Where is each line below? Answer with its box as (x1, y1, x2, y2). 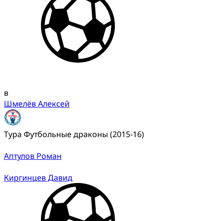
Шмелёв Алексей (4, 98, 70, 109)
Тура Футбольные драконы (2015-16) (4, 128, 144, 140)
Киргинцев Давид (4, 172, 73, 183)
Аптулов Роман (4, 150, 62, 161)
